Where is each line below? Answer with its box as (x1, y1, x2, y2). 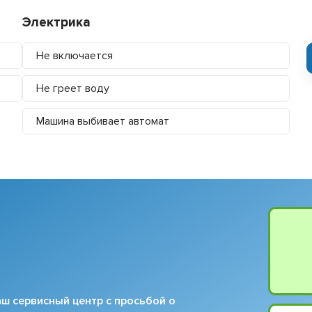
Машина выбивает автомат (36, 114, 170, 128)
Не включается (36, 48, 114, 63)
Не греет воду (36, 81, 110, 95)
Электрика (22, 14, 91, 31)
